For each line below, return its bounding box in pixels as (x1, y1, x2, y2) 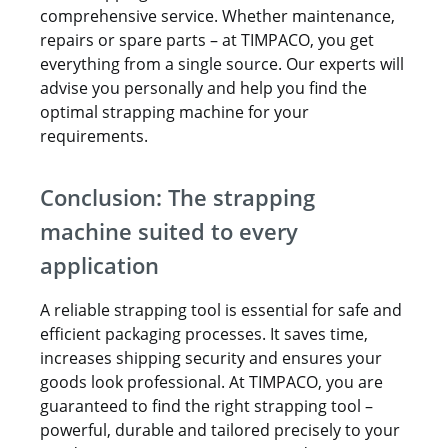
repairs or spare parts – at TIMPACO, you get (40, 29, 374, 51)
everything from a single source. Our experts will (40, 53, 404, 75)
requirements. (40, 125, 148, 147)
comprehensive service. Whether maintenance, (40, 5, 395, 27)
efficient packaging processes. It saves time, (40, 323, 368, 345)
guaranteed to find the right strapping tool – (40, 395, 373, 417)
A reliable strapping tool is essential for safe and (40, 299, 402, 321)
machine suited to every (40, 216, 298, 246)
